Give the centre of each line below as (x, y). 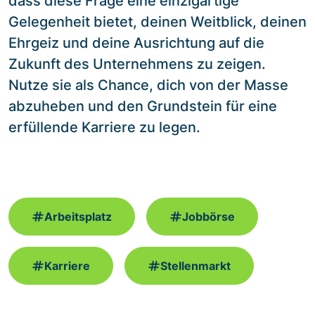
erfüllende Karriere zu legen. (104, 127)
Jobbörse (208, 216)
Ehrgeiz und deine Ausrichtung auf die (136, 43)
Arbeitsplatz (78, 216)
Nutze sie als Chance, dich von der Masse (148, 85)
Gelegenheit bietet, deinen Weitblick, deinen (157, 21)
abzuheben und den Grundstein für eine (143, 106)
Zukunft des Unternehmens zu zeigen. (137, 64)
